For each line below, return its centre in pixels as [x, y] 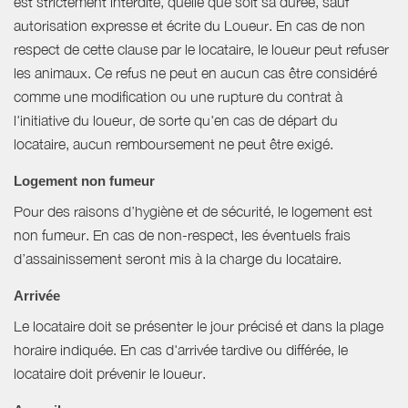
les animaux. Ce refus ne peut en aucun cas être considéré [195, 73]
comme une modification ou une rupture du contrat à [178, 97]
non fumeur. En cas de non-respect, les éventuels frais [182, 235]
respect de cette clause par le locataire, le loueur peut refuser [201, 50]
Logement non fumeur [84, 181]
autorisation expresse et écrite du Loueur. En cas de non [189, 26]
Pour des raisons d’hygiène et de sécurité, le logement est [193, 212]
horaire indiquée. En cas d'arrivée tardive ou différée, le [181, 350]
